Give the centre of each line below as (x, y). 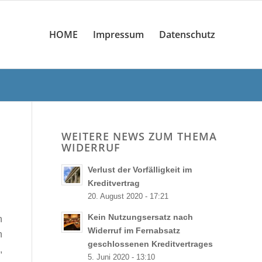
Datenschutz (187, 35)
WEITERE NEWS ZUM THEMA (139, 136)
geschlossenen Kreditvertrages (151, 244)
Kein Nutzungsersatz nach (141, 217)
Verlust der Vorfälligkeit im (140, 170)
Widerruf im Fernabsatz (134, 231)
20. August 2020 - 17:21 (128, 196)
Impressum (118, 35)
